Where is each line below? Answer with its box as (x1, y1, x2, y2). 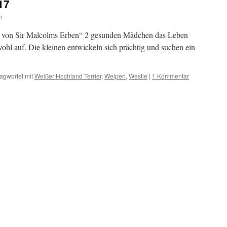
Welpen (104, 71, 126, 80)
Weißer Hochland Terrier (34, 71, 101, 80)
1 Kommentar (152, 71, 189, 80)
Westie (129, 71, 147, 80)
